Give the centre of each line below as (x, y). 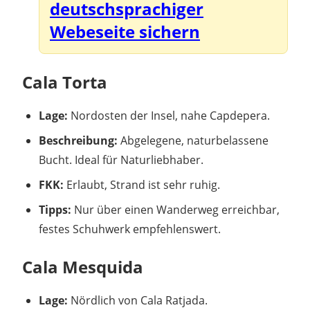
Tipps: (55, 209)
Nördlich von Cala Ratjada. (138, 300)
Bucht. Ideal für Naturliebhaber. (121, 159)
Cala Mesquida (83, 266)
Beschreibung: (78, 140)
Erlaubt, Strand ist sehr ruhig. (142, 184)
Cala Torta (65, 82)
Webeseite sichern (125, 31)
